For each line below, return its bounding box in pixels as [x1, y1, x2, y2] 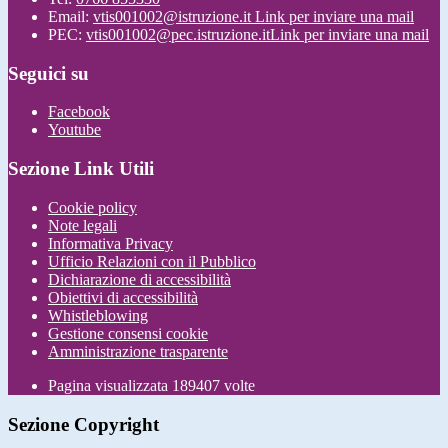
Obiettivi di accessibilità [48, 288, 198, 306]
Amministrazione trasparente [48, 342, 228, 360]
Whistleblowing [48, 306, 148, 324]
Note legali [48, 216, 117, 234]
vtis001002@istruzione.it [93, 7, 255, 25]
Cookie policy [48, 198, 137, 216]
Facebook [48, 103, 110, 121]
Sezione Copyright [8, 413, 159, 435]
